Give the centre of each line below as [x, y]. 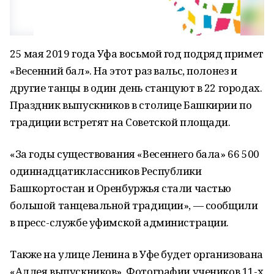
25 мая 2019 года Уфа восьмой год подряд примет [137, 54]
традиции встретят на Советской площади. [120, 122]
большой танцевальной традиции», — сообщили [134, 205]
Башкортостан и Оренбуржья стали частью [121, 188]
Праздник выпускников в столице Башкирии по [131, 105]
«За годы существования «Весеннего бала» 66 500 [135, 154]
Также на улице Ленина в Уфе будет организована [136, 254]
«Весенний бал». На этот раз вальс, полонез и [124, 71]
